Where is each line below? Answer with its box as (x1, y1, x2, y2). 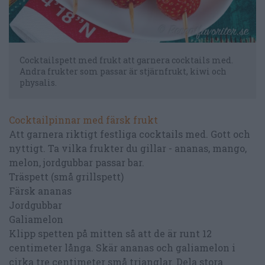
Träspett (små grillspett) (9, 170, 124, 183)
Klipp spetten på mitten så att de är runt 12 (9, 227, 212, 240)
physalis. (20, 77, 57, 89)
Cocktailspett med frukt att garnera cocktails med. (20, 54, 233, 66)
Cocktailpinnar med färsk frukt (9, 114, 158, 127)
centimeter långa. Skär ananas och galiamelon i (9, 241, 235, 254)
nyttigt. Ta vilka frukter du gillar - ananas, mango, (9, 142, 247, 155)
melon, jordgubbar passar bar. (9, 156, 144, 169)
